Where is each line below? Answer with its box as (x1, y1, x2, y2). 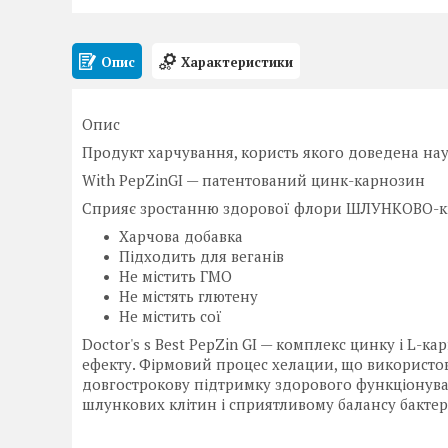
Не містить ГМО (119, 266, 232, 286)
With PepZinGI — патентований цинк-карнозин (82, 170, 425, 190)
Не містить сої (119, 306, 222, 326)
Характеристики (181, 52, 293, 71)
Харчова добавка (119, 226, 243, 246)
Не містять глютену (119, 286, 258, 306)
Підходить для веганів (119, 246, 284, 266)
